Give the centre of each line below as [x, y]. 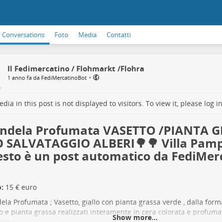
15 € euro [20, 187]
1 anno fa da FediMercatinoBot [47, 78]
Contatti [119, 35]
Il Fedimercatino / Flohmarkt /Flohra [76, 68]
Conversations [23, 35]
